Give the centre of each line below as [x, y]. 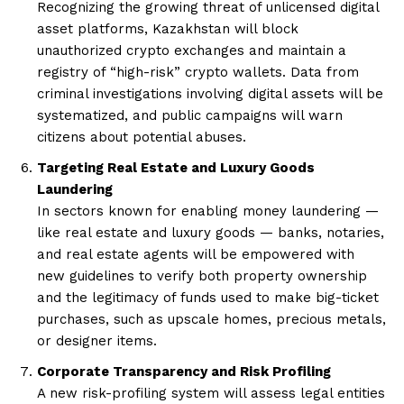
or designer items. [97, 340]
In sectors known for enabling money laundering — [208, 211]
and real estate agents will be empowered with [196, 254]
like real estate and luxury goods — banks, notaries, [211, 232]
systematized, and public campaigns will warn [190, 115]
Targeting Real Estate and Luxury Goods [176, 167]
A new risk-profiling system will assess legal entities [211, 393]
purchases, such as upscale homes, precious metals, [211, 319]
